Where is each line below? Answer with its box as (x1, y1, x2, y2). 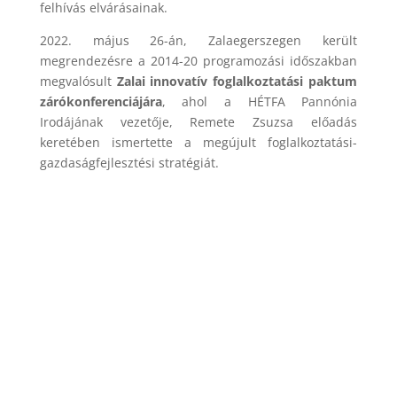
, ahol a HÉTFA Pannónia (161, 92, 358, 110)
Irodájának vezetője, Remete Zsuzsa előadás (39, 113, 358, 130)
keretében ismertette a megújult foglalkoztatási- (39, 133, 358, 151)
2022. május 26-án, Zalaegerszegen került (39, 31, 358, 49)
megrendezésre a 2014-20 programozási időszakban (39, 51, 358, 69)
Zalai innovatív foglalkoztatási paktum (111, 72, 358, 90)
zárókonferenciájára (39, 92, 162, 110)
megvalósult (39, 72, 112, 90)
